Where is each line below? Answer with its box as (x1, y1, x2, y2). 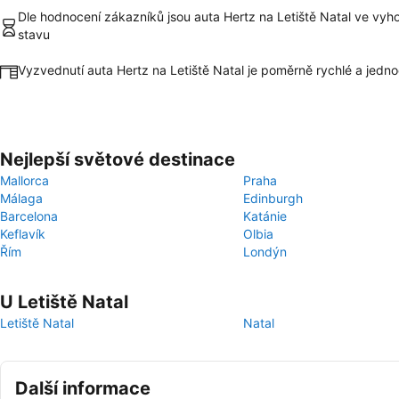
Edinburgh (243, 191, 303, 206)
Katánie (243, 208, 287, 224)
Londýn (243, 244, 287, 259)
